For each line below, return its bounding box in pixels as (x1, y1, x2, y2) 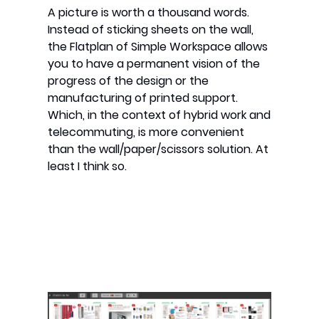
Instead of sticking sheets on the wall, (48, 21, 254, 38)
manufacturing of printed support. (48, 90, 239, 107)
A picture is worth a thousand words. (48, 4, 250, 21)
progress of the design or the (48, 73, 209, 90)
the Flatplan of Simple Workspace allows (48, 38, 268, 56)
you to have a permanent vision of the (48, 56, 261, 73)
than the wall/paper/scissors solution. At (48, 141, 269, 158)
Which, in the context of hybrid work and (48, 107, 271, 124)
